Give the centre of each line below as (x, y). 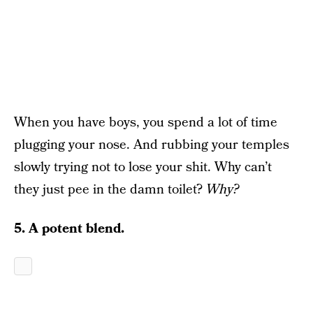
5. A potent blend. (69, 229)
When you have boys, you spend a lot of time (146, 123)
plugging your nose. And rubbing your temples (152, 145)
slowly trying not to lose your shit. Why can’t (143, 167)
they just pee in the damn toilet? (110, 190)
